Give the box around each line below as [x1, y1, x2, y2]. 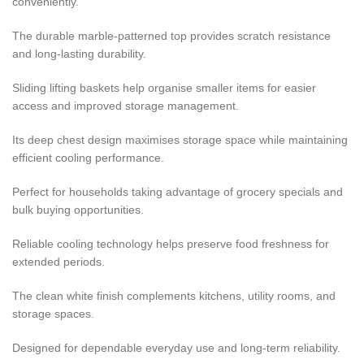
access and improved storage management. [12, 98, 239, 112]
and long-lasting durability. [12, 46, 146, 60]
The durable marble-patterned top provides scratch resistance [12, 28, 331, 42]
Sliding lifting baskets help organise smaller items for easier [12, 80, 316, 94]
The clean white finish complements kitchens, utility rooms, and [12, 288, 336, 302]
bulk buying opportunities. [12, 202, 144, 216]
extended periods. [12, 254, 105, 268]
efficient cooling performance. [12, 150, 164, 164]
